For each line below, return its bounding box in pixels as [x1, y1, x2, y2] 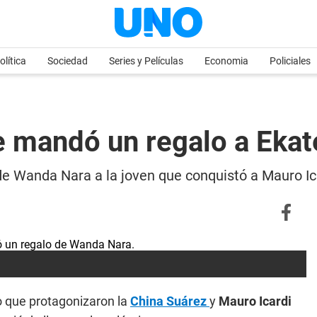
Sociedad [47, 55, 88, 67]
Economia [204, 55, 248, 67]
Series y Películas [109, 55, 183, 67]
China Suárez [130, 294, 209, 309]
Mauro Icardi [219, 294, 292, 309]
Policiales [270, 55, 311, 67]
